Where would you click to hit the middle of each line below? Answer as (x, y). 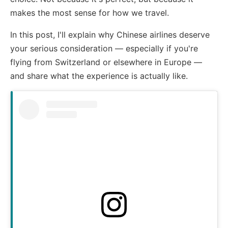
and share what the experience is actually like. (99, 76)
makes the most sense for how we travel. (90, 12)
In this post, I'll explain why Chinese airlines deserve (110, 34)
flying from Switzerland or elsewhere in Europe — (106, 62)
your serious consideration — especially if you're (104, 48)
